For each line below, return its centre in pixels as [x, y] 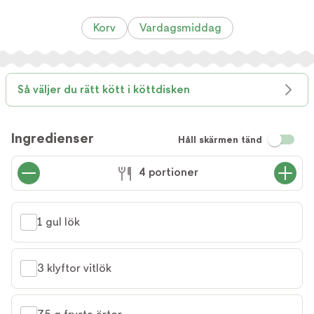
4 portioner [168, 172]
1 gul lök [59, 222]
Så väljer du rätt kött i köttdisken [104, 89]
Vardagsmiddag [180, 28]
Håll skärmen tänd [220, 139]
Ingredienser [53, 138]
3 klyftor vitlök [74, 268]
